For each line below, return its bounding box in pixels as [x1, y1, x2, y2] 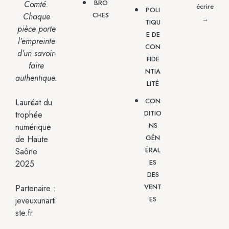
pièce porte [17, 22, 56, 35]
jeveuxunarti [15, 194, 56, 207]
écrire [196, 1, 214, 11]
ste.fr [15, 207, 33, 219]
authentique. [15, 72, 57, 84]
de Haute [15, 133, 48, 145]
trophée [15, 108, 42, 121]
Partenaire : [15, 182, 56, 194]
